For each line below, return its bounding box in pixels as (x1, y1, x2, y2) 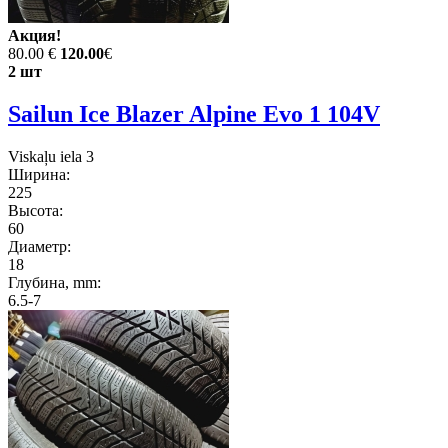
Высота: (8, 201, 63, 219)
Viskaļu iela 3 (8, 147, 94, 165)
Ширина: (8, 165, 70, 183)
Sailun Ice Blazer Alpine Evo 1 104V (8, 100, 380, 127)
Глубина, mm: (8, 273, 101, 291)
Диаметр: (8, 237, 71, 255)
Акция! (8, 26, 61, 44)
